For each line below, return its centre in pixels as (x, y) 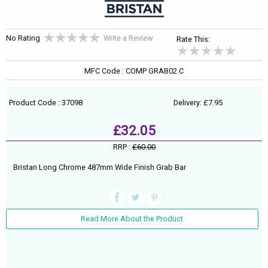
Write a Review (128, 38)
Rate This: (194, 39)
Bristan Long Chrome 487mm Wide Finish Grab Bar (99, 167)
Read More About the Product (132, 219)
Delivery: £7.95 (198, 103)
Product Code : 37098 (46, 103)
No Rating (23, 38)
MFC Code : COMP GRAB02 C (134, 71)
